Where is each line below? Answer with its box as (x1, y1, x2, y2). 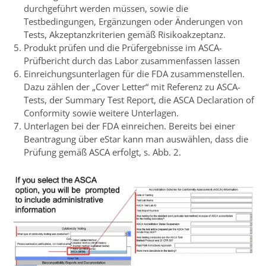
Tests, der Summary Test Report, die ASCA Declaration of (24, 93, 254, 106)
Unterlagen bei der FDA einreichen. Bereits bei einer (24, 119, 235, 132)
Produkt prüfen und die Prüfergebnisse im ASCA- (24, 41, 222, 53)
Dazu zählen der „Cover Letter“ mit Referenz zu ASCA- (24, 80, 240, 93)
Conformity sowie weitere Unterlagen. (24, 106, 179, 119)
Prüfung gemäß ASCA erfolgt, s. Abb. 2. (24, 145, 181, 158)
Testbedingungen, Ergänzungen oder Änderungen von (24, 15, 243, 27)
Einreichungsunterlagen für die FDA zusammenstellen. (24, 67, 245, 80)
